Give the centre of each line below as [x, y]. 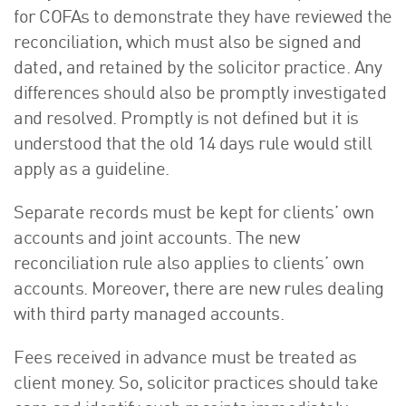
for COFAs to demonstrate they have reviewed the [203, 19]
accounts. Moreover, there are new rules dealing [199, 290]
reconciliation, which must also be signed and [188, 44]
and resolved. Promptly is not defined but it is [186, 120]
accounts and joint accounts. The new [156, 240]
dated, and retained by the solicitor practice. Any [198, 69]
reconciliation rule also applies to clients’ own [188, 265]
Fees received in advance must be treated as [185, 359]
